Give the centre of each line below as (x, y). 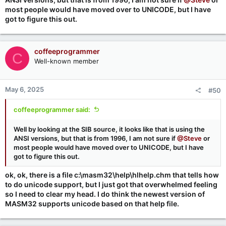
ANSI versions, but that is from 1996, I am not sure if (95, 138)
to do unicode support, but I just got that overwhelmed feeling (111, 185)
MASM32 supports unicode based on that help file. (92, 204)
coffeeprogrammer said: (52, 110)
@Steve (189, 138)
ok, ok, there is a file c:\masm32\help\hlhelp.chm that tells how (112, 175)
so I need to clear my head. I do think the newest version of (105, 194)
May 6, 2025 (24, 90)
